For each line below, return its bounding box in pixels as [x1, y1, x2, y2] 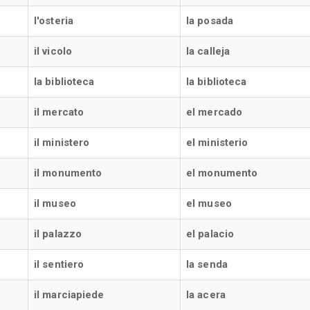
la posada [186, 15, 233, 27]
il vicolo [34, 45, 72, 57]
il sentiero [34, 258, 84, 271]
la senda [186, 258, 228, 271]
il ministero [34, 136, 90, 149]
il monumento [34, 167, 102, 179]
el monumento [186, 167, 258, 179]
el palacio [186, 228, 234, 240]
